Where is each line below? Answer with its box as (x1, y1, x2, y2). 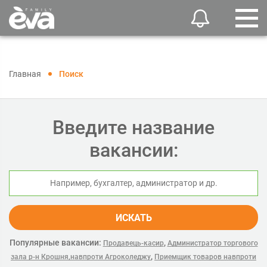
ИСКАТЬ (115, 212, 152, 223)
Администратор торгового (167, 239, 258, 247)
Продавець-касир (103, 239, 164, 247)
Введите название (52, 116, 215, 139)
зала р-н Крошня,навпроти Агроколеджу (11, 253, 151, 261)
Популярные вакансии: (9, 238, 101, 247)
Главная (9, 69, 41, 79)
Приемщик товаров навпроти (154, 253, 256, 261)
